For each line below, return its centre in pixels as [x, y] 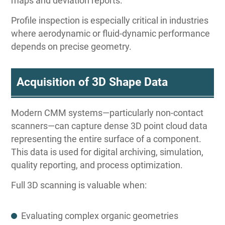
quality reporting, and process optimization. [97, 165]
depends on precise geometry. [72, 47]
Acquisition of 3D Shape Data [92, 82]
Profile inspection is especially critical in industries [110, 21]
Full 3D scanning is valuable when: [79, 185]
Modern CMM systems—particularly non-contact [107, 113]
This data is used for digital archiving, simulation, [107, 152]
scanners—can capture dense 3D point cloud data [109, 126]
